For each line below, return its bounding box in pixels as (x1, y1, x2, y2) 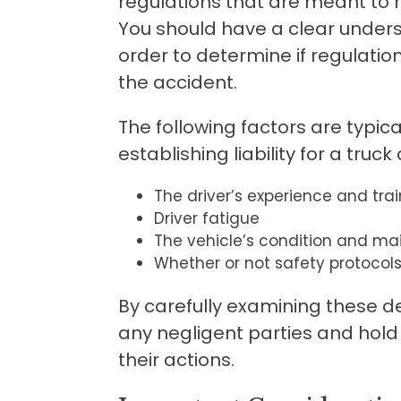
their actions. (118, 346, 235, 372)
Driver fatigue (154, 207, 260, 229)
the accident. (118, 69, 237, 95)
